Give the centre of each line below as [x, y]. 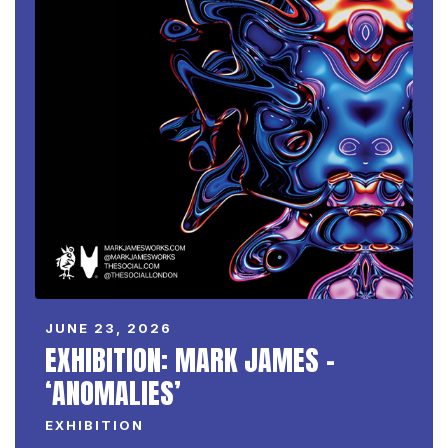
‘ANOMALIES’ [113, 392]
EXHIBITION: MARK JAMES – [190, 359]
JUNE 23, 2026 [108, 327]
